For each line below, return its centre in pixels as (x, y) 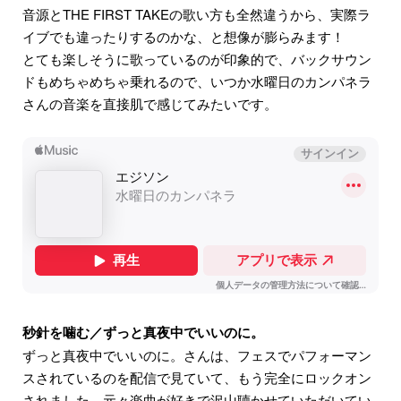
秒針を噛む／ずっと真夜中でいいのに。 (143, 333)
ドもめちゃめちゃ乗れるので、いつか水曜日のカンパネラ (197, 81)
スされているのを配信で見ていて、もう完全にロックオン (197, 378)
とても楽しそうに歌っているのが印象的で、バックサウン (197, 59)
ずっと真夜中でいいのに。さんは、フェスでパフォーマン (197, 355)
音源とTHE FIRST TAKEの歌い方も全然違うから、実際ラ (196, 14)
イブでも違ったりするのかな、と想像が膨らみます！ (183, 37)
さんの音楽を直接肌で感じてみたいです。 (150, 104)
